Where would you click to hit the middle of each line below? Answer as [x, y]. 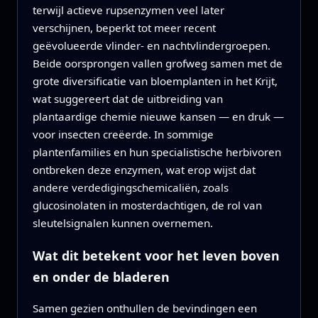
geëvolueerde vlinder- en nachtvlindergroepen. [151, 45]
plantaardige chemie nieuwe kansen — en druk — [158, 116]
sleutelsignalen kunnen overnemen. [122, 223]
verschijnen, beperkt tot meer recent [124, 27]
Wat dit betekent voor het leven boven [156, 255]
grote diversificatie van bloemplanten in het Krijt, [155, 81]
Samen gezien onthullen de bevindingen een [144, 308]
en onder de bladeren [101, 276]
